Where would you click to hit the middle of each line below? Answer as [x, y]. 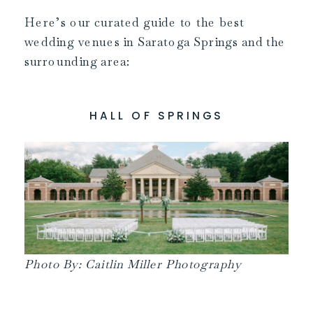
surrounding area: [78, 61]
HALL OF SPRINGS [156, 115]
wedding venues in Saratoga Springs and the [155, 42]
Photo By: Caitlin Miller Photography [133, 264]
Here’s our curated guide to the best [134, 22]
